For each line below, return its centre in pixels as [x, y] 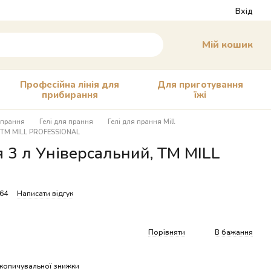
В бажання [234, 232]
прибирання [70, 94]
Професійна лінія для [70, 84]
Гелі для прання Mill [141, 121]
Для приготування [200, 84]
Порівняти [167, 232]
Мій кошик [228, 44]
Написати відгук [45, 193]
